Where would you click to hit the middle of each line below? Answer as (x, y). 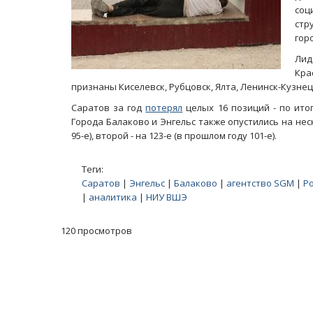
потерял (164, 108)
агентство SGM (260, 183)
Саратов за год (109, 108)
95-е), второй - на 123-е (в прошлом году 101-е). (174, 136)
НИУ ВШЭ (167, 197)
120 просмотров (96, 231)
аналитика (113, 197)
